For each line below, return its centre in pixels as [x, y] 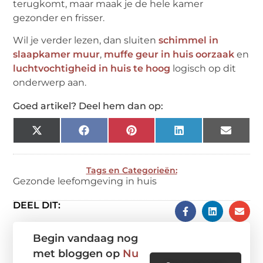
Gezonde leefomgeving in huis [85, 181]
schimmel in [189, 40]
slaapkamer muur [57, 54]
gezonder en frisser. [59, 18]
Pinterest [159, 134]
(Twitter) [63, 144]
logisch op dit [203, 68]
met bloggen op [77, 253]
